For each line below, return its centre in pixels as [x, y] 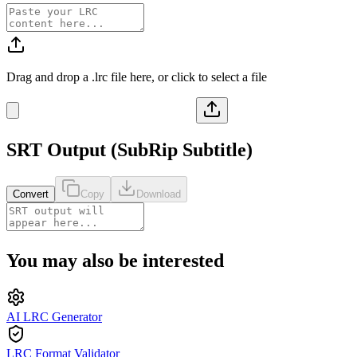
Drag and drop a [49, 76]
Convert [31, 194]
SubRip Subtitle [182, 149]
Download [159, 194]
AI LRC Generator [54, 317]
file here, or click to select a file [187, 76]
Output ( [80, 149]
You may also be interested [115, 261]
